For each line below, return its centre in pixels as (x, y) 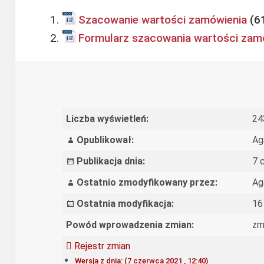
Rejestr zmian (101, 246)
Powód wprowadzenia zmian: (130, 225)
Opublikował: (105, 140)
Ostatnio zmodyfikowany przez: (147, 182)
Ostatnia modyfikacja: (125, 203)
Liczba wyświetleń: (107, 118)
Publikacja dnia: (110, 161)
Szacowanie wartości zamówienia (163, 19)
